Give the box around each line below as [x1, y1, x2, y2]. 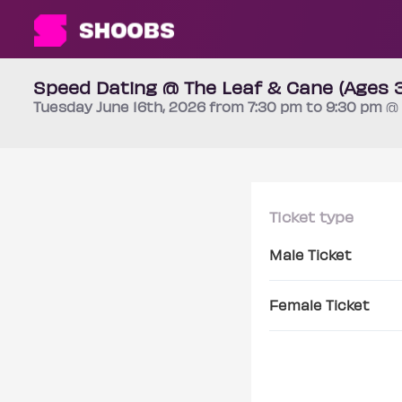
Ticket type [269, 207, 354, 225]
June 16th [96, 98, 162, 115]
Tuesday [33, 98, 96, 115]
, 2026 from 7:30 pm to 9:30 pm [162, 98, 386, 115]
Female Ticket [269, 296, 370, 313]
